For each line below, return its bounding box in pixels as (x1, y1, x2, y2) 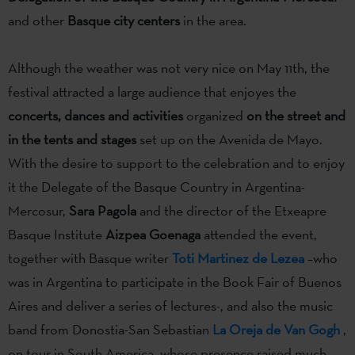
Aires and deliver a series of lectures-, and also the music (8, 296, 333, 315)
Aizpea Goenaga (105, 224, 200, 243)
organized (183, 105, 246, 124)
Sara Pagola (66, 200, 136, 219)
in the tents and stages (8, 129, 136, 148)
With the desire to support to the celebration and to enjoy (8, 153, 345, 172)
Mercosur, (8, 200, 66, 219)
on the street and (246, 105, 345, 124)
